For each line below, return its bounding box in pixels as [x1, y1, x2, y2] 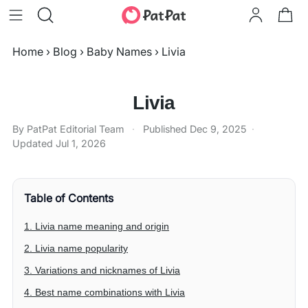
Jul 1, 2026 [56, 137, 106, 149]
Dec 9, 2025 [190, 123, 246, 135]
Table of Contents [24, 191, 113, 205]
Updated [12, 137, 56, 149]
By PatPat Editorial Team [12, 123, 124, 135]
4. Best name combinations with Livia [24, 287, 185, 298]
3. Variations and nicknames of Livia [24, 265, 180, 276]
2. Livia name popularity [24, 243, 128, 254]
